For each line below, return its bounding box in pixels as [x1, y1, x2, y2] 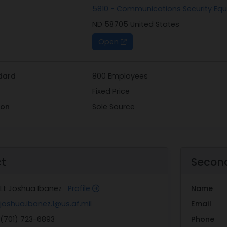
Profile [68, 183, 93, 194]
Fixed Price [92, 86, 130, 97]
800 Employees [92, 70, 148, 81]
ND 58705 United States [92, 19, 179, 29]
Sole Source [92, 102, 135, 112]
